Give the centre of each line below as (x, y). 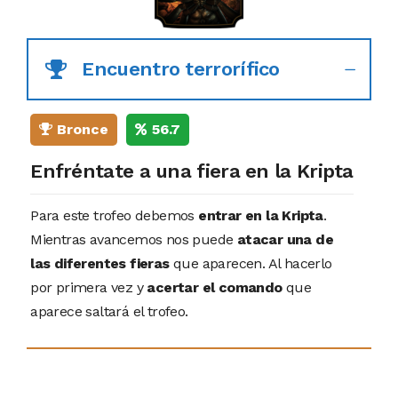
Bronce (81, 129)
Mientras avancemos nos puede (134, 239)
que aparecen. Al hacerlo (251, 263)
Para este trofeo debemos (115, 215)
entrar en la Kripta (261, 215)
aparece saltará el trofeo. (109, 311)
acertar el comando (213, 287)
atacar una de (285, 239)
